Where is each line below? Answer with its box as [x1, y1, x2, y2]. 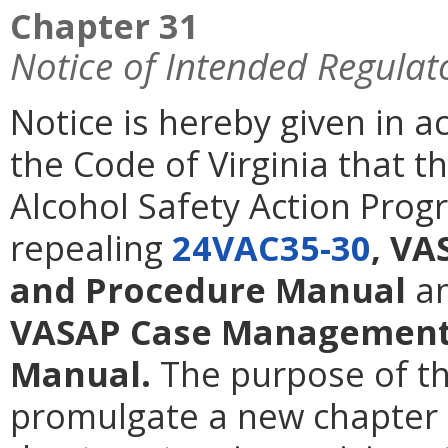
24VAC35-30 [172, 224, 371, 272]
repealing [10, 224, 172, 272]
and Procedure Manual [10, 266, 415, 314]
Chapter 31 [10, 2, 199, 50]
